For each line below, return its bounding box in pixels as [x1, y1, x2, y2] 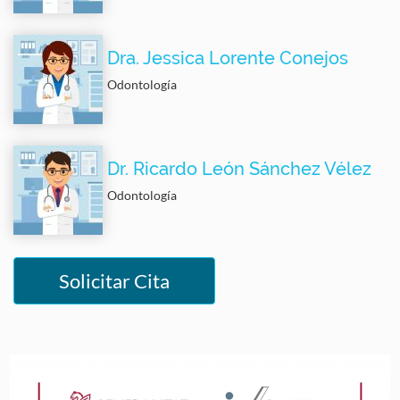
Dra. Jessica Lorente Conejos [107, 46, 348, 69]
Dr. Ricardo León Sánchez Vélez [107, 157, 371, 179]
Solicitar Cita [59, 268, 170, 293]
